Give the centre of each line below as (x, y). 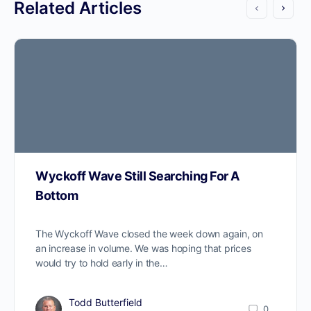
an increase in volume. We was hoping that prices (143, 249)
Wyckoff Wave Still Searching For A (137, 176)
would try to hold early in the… (102, 263)
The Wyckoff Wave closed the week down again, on (149, 234)
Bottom (57, 196)
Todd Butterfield (106, 303)
